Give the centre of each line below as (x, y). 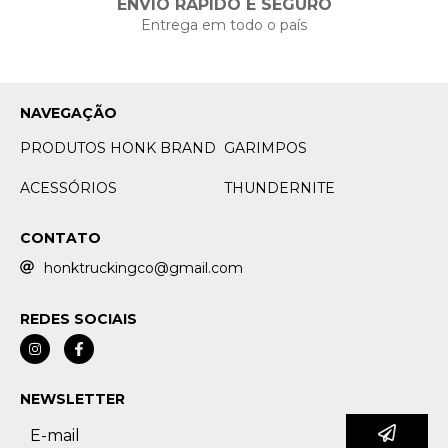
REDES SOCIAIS (78, 319)
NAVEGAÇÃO (68, 113)
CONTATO (60, 238)
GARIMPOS (265, 148)
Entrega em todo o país (224, 25)
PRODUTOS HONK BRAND (118, 148)
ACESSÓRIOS (68, 188)
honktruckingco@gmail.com (143, 268)
